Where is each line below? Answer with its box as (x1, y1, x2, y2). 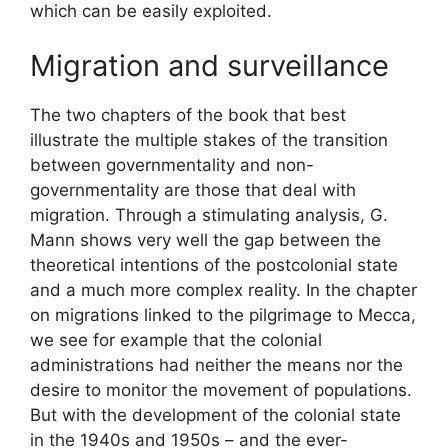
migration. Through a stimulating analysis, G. (30, 205, 388, 226)
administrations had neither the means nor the (30, 355, 403, 376)
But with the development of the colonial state (30, 405, 401, 426)
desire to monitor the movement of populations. (30, 380, 412, 401)
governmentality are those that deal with (30, 180, 356, 201)
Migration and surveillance (30, 48, 389, 84)
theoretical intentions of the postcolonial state (30, 255, 398, 276)
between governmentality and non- (30, 155, 314, 176)
